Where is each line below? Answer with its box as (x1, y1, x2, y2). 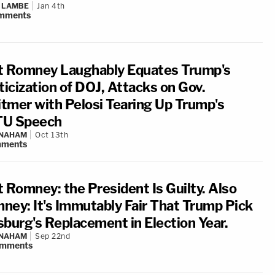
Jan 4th (37, 1, 65, 10)
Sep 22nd (35, 231, 70, 241)
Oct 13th (35, 130, 68, 139)
